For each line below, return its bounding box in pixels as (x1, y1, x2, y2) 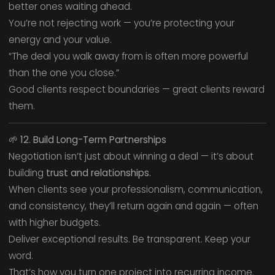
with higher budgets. (8, 216, 101, 230)
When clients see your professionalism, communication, (8, 183, 263, 196)
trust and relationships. (45, 166, 151, 180)
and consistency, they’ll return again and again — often (8, 199, 258, 213)
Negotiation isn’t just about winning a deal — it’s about (8, 150, 254, 163)
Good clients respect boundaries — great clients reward (8, 83, 265, 96)
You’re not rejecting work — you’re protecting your (8, 17, 234, 30)
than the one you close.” (8, 66, 119, 80)
